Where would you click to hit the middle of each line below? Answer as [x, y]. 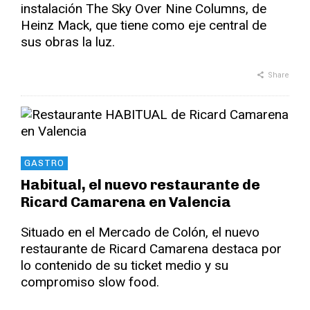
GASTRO [44, 163]
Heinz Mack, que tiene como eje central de [144, 25]
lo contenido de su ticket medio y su [125, 265]
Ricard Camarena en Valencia [126, 201]
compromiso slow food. [90, 282]
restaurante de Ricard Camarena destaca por [151, 248]
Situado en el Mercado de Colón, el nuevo [140, 232]
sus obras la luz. [68, 42]
